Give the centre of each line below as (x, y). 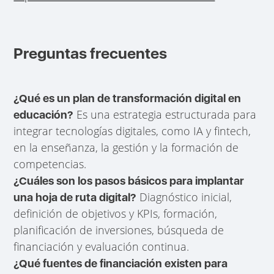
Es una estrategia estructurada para (165, 115)
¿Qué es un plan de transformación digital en (128, 98)
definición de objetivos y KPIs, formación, (116, 214)
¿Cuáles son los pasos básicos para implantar (129, 181)
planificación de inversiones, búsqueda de (119, 230)
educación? (44, 115)
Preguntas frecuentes (91, 54)
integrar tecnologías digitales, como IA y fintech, (132, 131)
